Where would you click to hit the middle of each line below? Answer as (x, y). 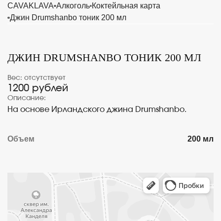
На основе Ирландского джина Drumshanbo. (97, 110)
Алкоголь (73, 6)
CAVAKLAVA (31, 6)
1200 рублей (38, 88)
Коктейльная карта (126, 6)
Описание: (27, 98)
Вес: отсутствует (37, 78)
